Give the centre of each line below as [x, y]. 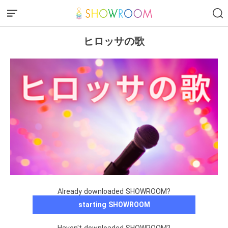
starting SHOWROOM [114, 205]
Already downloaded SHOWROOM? [114, 192]
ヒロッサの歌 [114, 41]
